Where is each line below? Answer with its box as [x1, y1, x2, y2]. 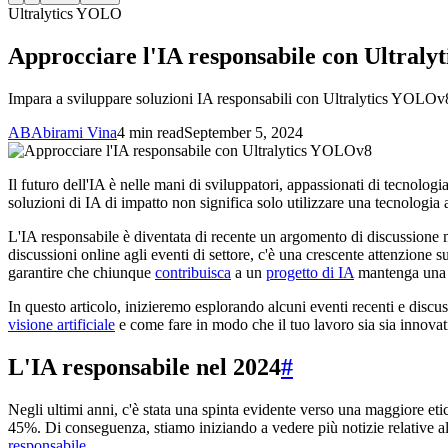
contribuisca [155, 264, 231, 282]
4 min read [117, 124, 184, 142]
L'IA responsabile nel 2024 [8, 353, 281, 380]
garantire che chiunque [8, 264, 155, 282]
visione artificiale [8, 316, 115, 334]
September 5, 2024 [184, 124, 303, 142]
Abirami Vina [31, 124, 117, 142]
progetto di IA [266, 264, 354, 282]
